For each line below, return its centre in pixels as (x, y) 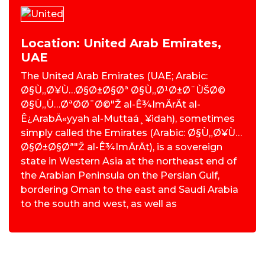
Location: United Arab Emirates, (121, 43)
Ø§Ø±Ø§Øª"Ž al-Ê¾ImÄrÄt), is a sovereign (122, 147)
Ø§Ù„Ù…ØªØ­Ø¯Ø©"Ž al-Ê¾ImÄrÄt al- (111, 105)
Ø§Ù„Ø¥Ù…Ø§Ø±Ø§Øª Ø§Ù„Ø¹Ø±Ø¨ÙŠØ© (123, 91)
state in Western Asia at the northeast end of (129, 161)
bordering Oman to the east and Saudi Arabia (130, 190)
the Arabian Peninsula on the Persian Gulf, (120, 176)
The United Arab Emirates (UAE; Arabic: (114, 76)
